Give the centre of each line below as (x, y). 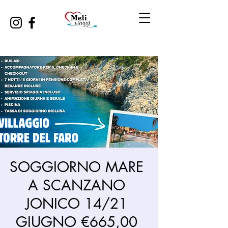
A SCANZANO (76, 185)
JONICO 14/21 (76, 204)
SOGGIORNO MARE (76, 167)
